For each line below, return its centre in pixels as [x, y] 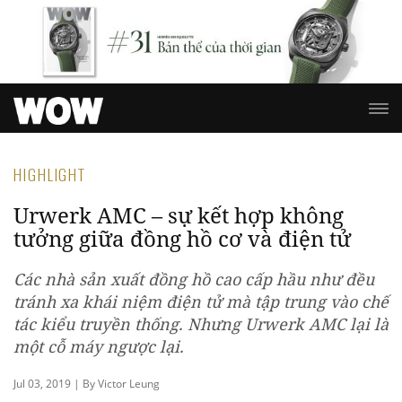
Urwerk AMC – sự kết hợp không [179, 215]
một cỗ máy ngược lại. [99, 347]
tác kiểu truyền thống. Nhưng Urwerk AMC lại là [201, 324]
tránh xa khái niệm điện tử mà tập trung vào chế [201, 302]
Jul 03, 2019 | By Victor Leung [87, 384]
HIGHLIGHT [50, 175]
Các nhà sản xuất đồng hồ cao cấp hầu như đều [194, 280]
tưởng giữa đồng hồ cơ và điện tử [182, 239]
